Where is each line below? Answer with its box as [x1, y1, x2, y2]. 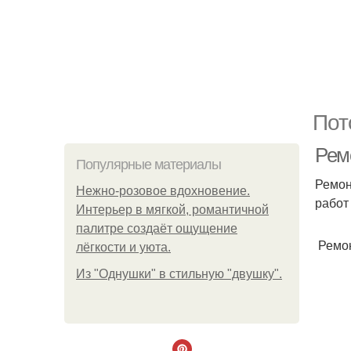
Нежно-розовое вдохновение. [76, 184, 250, 197]
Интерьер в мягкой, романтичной [76, 203, 269, 216]
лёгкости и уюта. [76, 241, 171, 254]
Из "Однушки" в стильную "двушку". [76, 267, 282, 280]
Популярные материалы [76, 157, 221, 172]
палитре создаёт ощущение [76, 222, 237, 235]
